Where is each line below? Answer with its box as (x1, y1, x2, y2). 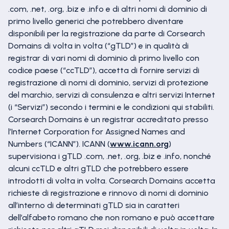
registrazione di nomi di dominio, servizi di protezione (8, 78, 209, 87)
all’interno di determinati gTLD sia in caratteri (8, 200, 179, 210)
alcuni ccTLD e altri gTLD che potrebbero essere (8, 164, 189, 173)
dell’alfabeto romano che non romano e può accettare (8, 213, 215, 222)
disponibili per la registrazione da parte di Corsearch (8, 29, 205, 38)
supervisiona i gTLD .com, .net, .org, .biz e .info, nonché (8, 151, 211, 161)
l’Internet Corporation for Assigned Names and (8, 127, 185, 136)
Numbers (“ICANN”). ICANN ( (8, 139, 110, 149)
